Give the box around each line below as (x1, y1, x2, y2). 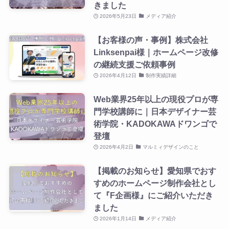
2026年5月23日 (100, 13, 137, 19)
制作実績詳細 (145, 72, 176, 78)
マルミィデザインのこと (142, 144, 199, 150)
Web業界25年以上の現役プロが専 (93, 94, 218, 104)
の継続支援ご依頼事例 (93, 59, 175, 69)
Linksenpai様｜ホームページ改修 (93, 47, 218, 57)
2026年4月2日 (100, 144, 134, 150)
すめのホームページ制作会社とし (93, 178, 216, 188)
